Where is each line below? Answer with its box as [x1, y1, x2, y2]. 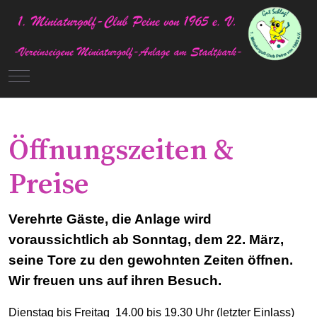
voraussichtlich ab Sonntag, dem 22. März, [8, 232, 284, 248]
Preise [8, 166, 89, 202]
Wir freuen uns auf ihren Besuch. [8, 273, 221, 289]
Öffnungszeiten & [8, 132, 234, 168]
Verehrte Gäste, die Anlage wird [8, 212, 212, 227]
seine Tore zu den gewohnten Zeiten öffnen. [8, 253, 293, 268]
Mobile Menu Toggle [18, 67, 120, 83]
